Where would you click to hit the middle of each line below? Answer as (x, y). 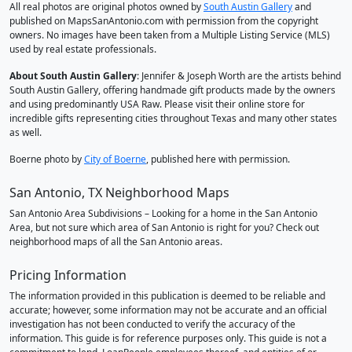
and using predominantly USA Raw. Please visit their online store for (157, 104)
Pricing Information (68, 275)
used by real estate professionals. (83, 49)
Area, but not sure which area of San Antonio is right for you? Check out (164, 227)
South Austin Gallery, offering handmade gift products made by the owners (172, 90)
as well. (26, 132)
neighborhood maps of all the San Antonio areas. (116, 241)
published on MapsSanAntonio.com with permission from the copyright (164, 20)
